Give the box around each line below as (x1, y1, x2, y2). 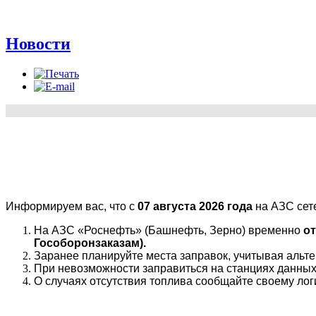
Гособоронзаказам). (34, 236, 146, 249)
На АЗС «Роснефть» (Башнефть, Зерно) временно (34, 224, 303, 236)
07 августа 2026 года (138, 200, 253, 212)
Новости (6, 34, 71, 53)
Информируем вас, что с (6, 200, 138, 212)
